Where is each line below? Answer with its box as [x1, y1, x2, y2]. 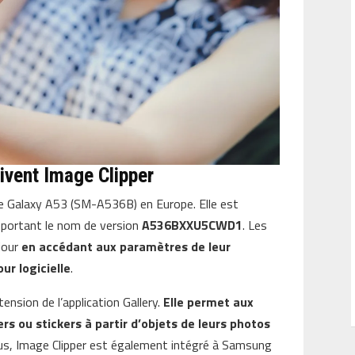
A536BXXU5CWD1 [142, 216, 243, 235]
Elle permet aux [163, 292, 254, 312]
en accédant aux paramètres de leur [21, 237, 231, 257]
